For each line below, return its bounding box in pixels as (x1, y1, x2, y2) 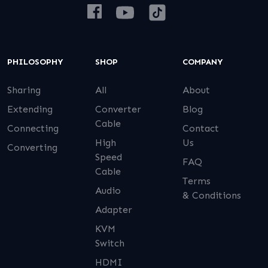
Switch (95, 237, 124, 249)
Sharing (7, 84, 41, 96)
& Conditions (182, 189, 242, 201)
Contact (182, 122, 220, 134)
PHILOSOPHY (7, 56, 63, 67)
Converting (7, 141, 57, 153)
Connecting (7, 122, 59, 134)
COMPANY (182, 56, 224, 67)
